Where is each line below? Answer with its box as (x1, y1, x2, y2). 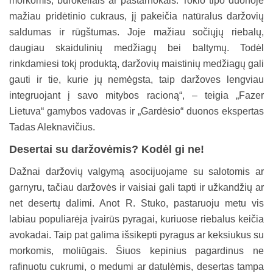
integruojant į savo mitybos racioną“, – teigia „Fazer (9, 90, 264, 101)
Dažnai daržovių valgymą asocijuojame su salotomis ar (9, 166, 264, 177)
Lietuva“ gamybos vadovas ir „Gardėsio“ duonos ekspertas (9, 105, 264, 116)
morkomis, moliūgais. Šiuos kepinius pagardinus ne (9, 245, 264, 256)
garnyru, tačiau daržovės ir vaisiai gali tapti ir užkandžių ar (9, 182, 264, 193)
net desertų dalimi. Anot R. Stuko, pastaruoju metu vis (9, 197, 264, 208)
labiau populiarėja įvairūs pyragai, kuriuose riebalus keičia (9, 213, 264, 224)
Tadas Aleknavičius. (9, 121, 95, 132)
